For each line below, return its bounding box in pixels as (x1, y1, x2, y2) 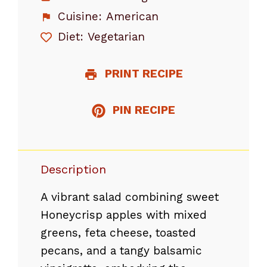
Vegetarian (88, 30, 145, 44)
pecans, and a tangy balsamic (41, 243, 202, 257)
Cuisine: (54, 10, 102, 23)
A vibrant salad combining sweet (41, 190, 219, 204)
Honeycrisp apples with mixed (41, 207, 207, 222)
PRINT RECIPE (102, 66, 184, 80)
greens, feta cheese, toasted (41, 225, 196, 240)
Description (41, 162, 106, 176)
